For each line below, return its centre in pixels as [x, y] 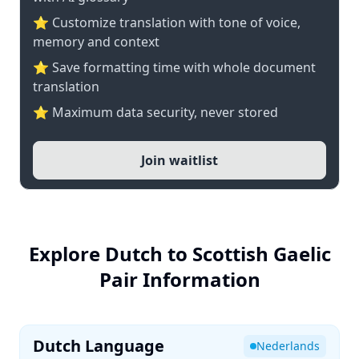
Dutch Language [99, 346]
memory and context [96, 42]
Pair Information [179, 279]
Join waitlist [179, 160]
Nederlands [288, 346]
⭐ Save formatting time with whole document [174, 67]
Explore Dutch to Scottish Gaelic [179, 254]
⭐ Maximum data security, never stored [155, 112]
